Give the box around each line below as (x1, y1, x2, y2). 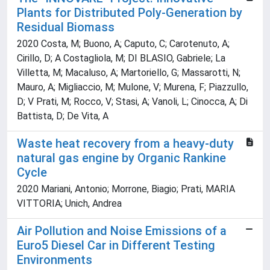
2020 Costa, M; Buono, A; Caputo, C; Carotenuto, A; (17, 38, 230, 50)
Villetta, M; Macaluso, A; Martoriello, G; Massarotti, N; (17, 67, 240, 79)
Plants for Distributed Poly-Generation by (17, 5, 242, 20)
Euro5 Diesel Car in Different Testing (17, 238, 215, 253)
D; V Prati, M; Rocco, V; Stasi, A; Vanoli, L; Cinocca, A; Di (17, 96, 248, 108)
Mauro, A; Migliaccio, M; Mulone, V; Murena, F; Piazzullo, (17, 81, 248, 93)
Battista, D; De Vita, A (17, 110, 108, 122)
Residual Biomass (17, 20, 115, 35)
